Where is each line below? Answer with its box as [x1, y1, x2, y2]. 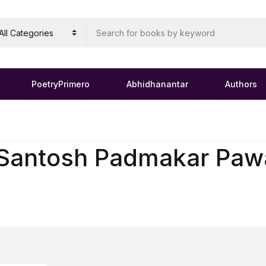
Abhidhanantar [126, 79, 188, 89]
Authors [224, 79, 257, 89]
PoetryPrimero [31, 79, 90, 89]
